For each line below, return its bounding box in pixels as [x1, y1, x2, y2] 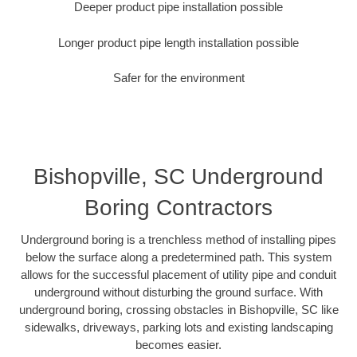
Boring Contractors [84, 194, 273, 220]
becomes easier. [135, 337, 222, 351]
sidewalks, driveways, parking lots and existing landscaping [24, 320, 333, 334]
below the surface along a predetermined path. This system [25, 249, 332, 264]
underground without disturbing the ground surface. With [34, 284, 323, 299]
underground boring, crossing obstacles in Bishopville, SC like [18, 302, 339, 316]
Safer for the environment [112, 71, 245, 85]
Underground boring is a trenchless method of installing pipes [21, 232, 336, 246]
